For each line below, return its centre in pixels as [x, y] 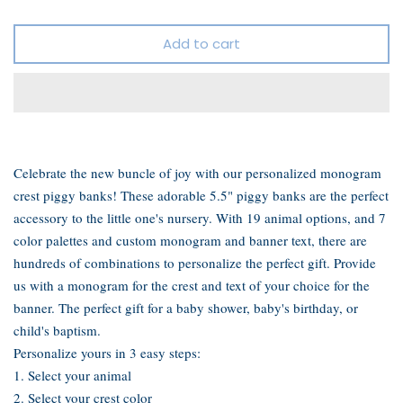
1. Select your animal [72, 376]
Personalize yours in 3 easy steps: [107, 353]
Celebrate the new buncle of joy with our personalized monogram [197, 173]
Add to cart [201, 43]
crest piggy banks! [67, 196]
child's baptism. [57, 331]
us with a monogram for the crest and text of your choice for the [192, 286]
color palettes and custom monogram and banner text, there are [190, 241]
